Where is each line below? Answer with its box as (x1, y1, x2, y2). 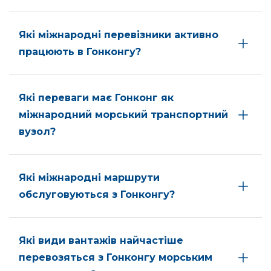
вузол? (19, 126, 56, 138)
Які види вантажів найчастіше (19, 235, 183, 247)
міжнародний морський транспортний (19, 109, 228, 121)
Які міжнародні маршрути (19, 172, 160, 184)
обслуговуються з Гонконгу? (19, 189, 175, 201)
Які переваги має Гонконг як (19, 92, 174, 104)
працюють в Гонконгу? (19, 46, 141, 58)
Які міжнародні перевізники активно (19, 29, 218, 41)
